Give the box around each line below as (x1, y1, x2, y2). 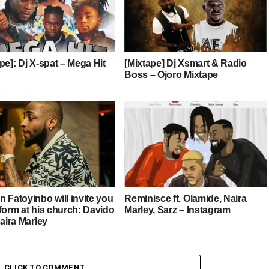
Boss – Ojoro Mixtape (124, 70, 218, 80)
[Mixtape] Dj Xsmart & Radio (124, 58, 247, 69)
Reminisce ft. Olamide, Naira (124, 193, 247, 204)
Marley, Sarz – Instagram (124, 205, 231, 216)
